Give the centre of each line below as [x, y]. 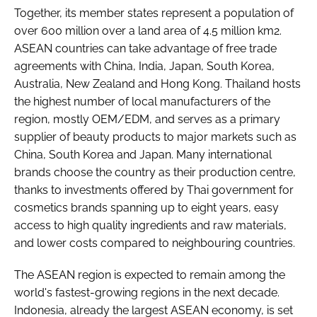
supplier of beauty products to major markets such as [155, 137]
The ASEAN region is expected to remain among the [150, 275]
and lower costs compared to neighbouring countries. [155, 243]
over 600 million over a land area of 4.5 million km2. [148, 30]
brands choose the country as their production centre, [155, 172]
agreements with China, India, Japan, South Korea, [144, 66]
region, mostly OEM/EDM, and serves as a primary [147, 119]
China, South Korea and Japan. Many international [143, 154]
